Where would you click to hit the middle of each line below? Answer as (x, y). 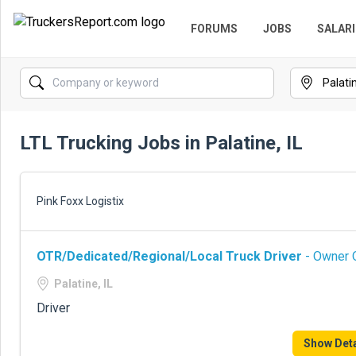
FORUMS (214, 28)
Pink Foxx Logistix (80, 201)
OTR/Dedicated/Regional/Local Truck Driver (169, 256)
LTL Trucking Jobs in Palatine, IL (161, 143)
